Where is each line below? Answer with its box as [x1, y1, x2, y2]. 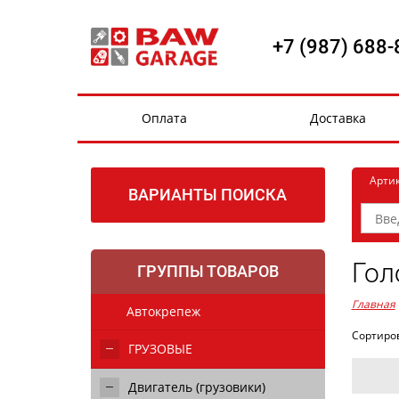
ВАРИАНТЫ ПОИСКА [128, 185, 288, 204]
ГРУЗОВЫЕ [128, 340, 192, 357]
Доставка [310, 110, 366, 126]
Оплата [142, 110, 187, 126]
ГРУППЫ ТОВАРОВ [136, 262, 279, 281]
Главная [351, 297, 395, 312]
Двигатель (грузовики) [128, 379, 265, 395]
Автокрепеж [126, 303, 200, 320]
